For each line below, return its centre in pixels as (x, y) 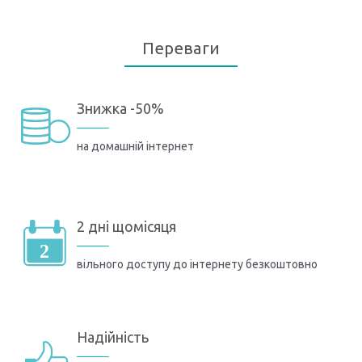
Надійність (113, 337)
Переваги (181, 48)
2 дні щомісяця (126, 226)
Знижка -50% (120, 108)
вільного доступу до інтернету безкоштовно (197, 264)
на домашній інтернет (135, 146)
